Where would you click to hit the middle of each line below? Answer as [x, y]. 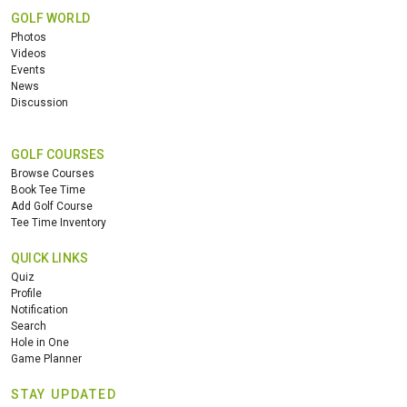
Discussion [40, 103]
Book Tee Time [48, 190]
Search [29, 326]
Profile [26, 293]
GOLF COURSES [58, 154]
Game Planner [46, 359]
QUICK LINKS [50, 258]
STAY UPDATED [64, 394]
